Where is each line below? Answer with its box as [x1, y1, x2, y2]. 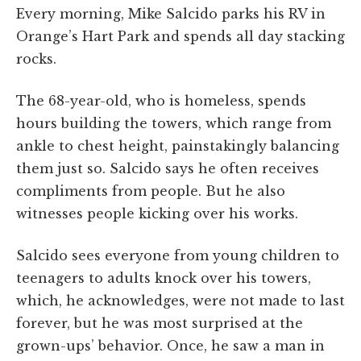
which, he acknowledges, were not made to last [16, 292, 345, 309]
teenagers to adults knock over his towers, [16, 269, 311, 286]
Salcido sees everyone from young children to [16, 247, 339, 263]
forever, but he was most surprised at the [16, 314, 303, 331]
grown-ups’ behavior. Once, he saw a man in [16, 337, 325, 354]
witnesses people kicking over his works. [16, 205, 298, 222]
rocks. [16, 50, 56, 67]
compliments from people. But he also [16, 182, 285, 199]
